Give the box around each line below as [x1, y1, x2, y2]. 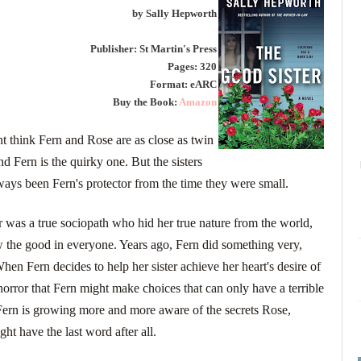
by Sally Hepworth [132, 6, 217, 19]
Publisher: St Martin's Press [90, 42, 217, 55]
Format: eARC [150, 77, 217, 90]
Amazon [179, 95, 217, 108]
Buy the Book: [113, 95, 179, 108]
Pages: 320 [168, 60, 217, 73]
